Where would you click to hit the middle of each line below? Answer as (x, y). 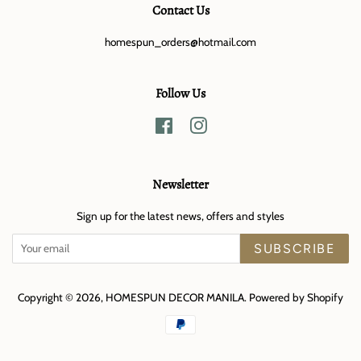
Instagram (230, 124)
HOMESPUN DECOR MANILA (175, 297)
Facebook (195, 124)
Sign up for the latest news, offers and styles (180, 216)
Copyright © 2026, (62, 297)
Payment (205, 326)
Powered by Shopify (296, 297)
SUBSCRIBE (295, 248)
